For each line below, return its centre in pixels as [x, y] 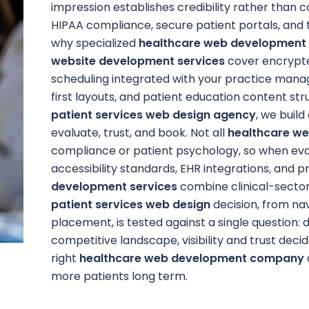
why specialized [95, 43]
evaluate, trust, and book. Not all [140, 132]
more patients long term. [120, 276]
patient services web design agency [154, 114]
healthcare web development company [192, 258]
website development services [138, 61]
